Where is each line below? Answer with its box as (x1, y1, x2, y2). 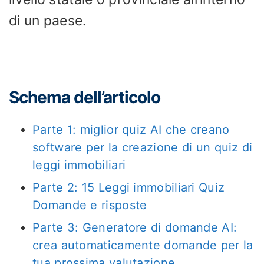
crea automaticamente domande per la (32, 237, 253, 252)
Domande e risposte (32, 197, 147, 212)
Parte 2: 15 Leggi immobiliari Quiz (32, 180, 225, 194)
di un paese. (9, 12, 87, 29)
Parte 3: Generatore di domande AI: (32, 220, 237, 235)
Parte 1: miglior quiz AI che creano (32, 122, 230, 137)
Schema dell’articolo (9, 87, 160, 107)
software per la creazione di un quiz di (32, 140, 253, 154)
